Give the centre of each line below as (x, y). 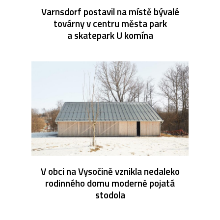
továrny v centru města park (110, 24)
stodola (110, 195)
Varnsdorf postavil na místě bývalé (110, 12)
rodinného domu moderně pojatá (110, 183)
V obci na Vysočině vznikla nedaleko (110, 171)
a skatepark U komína (110, 35)
